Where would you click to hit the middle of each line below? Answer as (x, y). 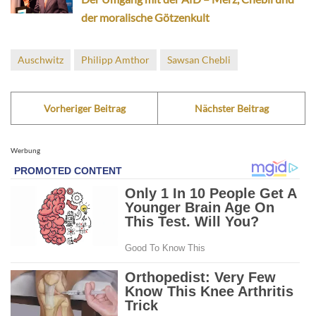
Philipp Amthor (115, 59)
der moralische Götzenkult (145, 17)
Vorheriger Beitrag (84, 108)
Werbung (25, 150)
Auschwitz (41, 59)
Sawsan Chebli (199, 59)
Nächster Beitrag (231, 108)
